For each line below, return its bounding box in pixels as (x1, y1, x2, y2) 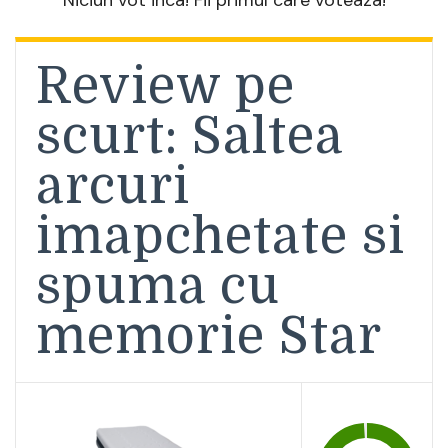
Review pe (36, 57, 295, 115)
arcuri (36, 157, 190, 215)
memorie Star (36, 307, 382, 365)
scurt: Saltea (36, 107, 343, 165)
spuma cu (36, 257, 280, 315)
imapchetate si (36, 207, 405, 265)
